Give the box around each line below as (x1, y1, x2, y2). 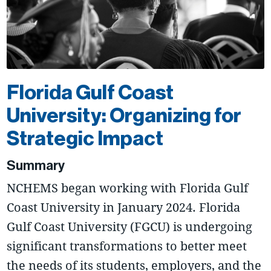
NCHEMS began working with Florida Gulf (7, 180, 249, 197)
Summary (7, 157, 65, 174)
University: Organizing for (7, 103, 242, 128)
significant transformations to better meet (7, 238, 247, 255)
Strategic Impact (7, 126, 164, 151)
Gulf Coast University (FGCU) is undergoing (7, 218, 253, 235)
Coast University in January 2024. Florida (7, 199, 241, 216)
